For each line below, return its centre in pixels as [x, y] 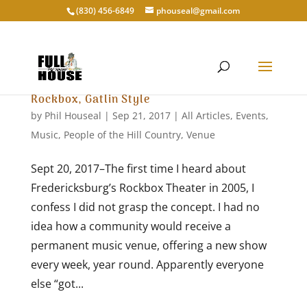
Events [250, 115]
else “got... [57, 284]
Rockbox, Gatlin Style [90, 100]
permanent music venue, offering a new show [148, 245]
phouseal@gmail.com [198, 11]
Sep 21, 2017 [141, 115]
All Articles [206, 115]
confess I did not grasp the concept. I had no [145, 207]
